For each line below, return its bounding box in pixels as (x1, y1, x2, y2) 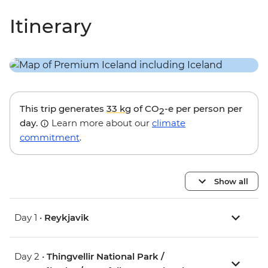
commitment (20, 131, 80, 143)
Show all (214, 176, 248, 186)
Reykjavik (44, 211, 89, 223)
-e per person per (165, 102, 242, 114)
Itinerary (10, 14, 92, 38)
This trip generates (20, 102, 106, 114)
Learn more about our (49, 117, 152, 129)
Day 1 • (14, 211, 44, 223)
